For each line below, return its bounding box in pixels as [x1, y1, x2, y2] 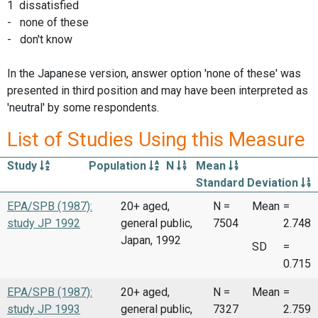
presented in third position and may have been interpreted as [7, 83, 308, 97]
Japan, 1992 [121, 233, 181, 247]
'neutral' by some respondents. [7, 100, 159, 114]
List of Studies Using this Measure [7, 127, 305, 151]
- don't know [7, 32, 72, 46]
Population [89, 158, 150, 172]
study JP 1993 [7, 302, 80, 317]
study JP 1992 [7, 216, 80, 230]
